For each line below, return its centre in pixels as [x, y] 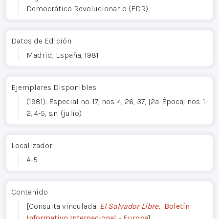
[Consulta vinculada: [63, 206]
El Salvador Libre [129, 206]
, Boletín [174, 206]
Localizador [32, 145]
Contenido [30, 192]
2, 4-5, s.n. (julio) [54, 113]
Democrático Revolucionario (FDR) [87, 8]
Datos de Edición [41, 41]
